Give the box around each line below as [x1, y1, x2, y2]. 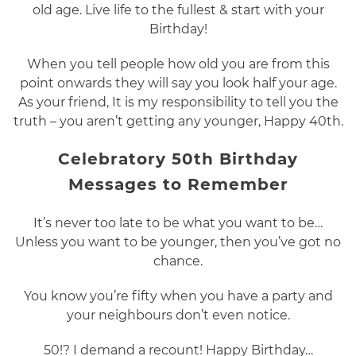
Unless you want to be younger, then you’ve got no [15, 234, 341, 250]
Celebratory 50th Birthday [58, 149, 298, 169]
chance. [153, 253, 203, 269]
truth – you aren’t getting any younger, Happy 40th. [13, 114, 343, 130]
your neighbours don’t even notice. [66, 308, 290, 323]
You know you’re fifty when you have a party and [23, 288, 333, 304]
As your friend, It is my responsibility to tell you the [17, 95, 339, 110]
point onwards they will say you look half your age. [19, 75, 337, 91]
